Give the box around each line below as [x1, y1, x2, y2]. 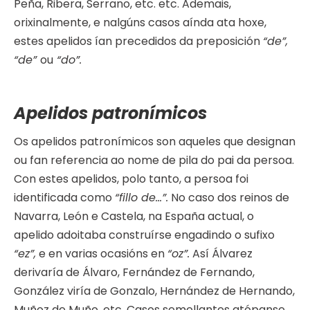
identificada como [14, 190, 115, 206]
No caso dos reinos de [168, 190, 289, 206]
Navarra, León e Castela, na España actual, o [14, 208, 254, 225]
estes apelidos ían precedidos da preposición [14, 33, 263, 50]
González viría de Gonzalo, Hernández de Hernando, [14, 283, 295, 300]
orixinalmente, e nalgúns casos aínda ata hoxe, [14, 15, 266, 31]
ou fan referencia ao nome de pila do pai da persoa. [14, 152, 294, 169]
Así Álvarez [190, 246, 253, 262]
